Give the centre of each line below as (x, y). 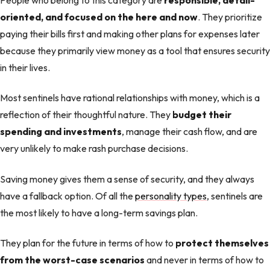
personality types (171, 196)
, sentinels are (235, 196)
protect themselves (222, 243)
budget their (201, 115)
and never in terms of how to (204, 260)
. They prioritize (230, 17)
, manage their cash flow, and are (190, 132)
